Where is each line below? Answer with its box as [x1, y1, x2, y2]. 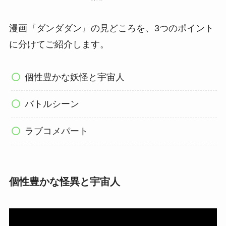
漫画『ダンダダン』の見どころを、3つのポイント [9, 23, 214, 33]
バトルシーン [25, 99, 80, 109]
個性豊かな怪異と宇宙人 [9, 176, 120, 187]
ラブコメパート [25, 126, 89, 137]
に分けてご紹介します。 [9, 39, 109, 49]
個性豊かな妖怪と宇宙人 [25, 72, 125, 82]
